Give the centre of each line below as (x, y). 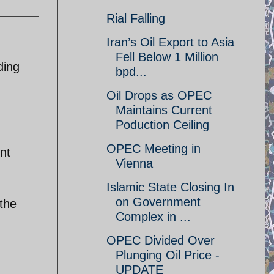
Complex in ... (153, 217)
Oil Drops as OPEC (159, 95)
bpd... (131, 72)
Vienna (134, 163)
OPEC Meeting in (154, 149)
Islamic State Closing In (170, 187)
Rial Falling (136, 18)
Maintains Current (164, 110)
